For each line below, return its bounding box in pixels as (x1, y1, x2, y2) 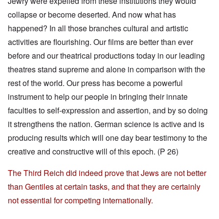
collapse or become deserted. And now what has (8, 9, 176, 21)
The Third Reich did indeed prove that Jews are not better (8, 167, 206, 179)
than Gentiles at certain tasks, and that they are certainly (8, 181, 200, 193)
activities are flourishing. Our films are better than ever (8, 36, 193, 48)
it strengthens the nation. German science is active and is (8, 118, 204, 130)
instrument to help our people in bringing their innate (8, 91, 188, 103)
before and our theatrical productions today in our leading (8, 50, 205, 62)
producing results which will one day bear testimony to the (8, 132, 207, 144)
